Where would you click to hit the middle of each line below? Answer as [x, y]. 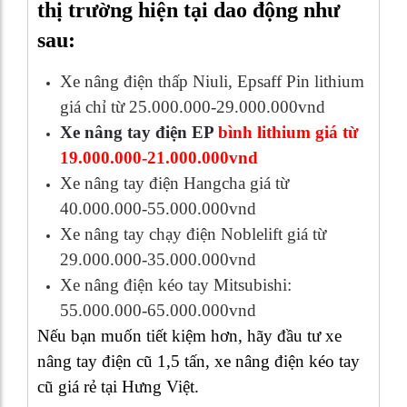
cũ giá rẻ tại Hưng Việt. [118, 386]
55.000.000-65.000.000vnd [158, 310]
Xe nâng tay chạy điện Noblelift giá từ [193, 233]
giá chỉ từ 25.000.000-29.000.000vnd [193, 106]
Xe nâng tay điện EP [137, 132]
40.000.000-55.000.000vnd [158, 208]
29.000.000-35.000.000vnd [158, 259]
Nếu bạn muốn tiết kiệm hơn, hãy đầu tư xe [189, 335]
